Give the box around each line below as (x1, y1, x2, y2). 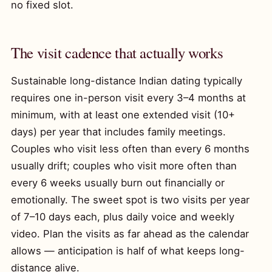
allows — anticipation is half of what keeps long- (11, 245, 245, 257)
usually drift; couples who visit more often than (11, 160, 237, 172)
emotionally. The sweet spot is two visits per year (11, 194, 250, 206)
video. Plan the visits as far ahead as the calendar (11, 228, 249, 240)
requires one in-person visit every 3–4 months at (11, 92, 246, 104)
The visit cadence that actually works (11, 42, 223, 63)
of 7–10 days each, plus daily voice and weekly (11, 211, 234, 223)
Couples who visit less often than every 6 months (11, 143, 250, 155)
